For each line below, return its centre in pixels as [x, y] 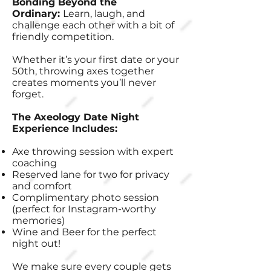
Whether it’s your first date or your [96, 60]
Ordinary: [38, 14]
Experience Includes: [65, 129]
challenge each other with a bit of [93, 25]
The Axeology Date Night [76, 117]
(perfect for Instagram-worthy [84, 209]
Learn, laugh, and [104, 14]
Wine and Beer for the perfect [84, 232]
